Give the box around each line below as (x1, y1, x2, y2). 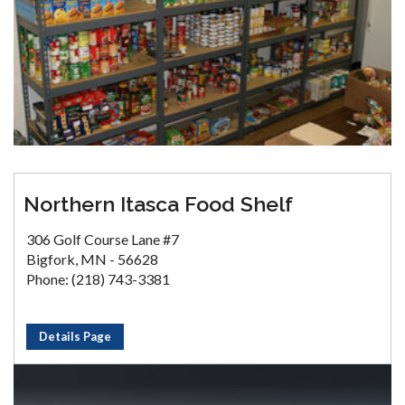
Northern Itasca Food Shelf (24, 191, 293, 216)
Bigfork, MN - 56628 (26, 250, 158, 268)
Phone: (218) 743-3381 (26, 269, 170, 287)
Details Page (39, 328, 111, 344)
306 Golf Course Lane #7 (26, 230, 179, 248)
